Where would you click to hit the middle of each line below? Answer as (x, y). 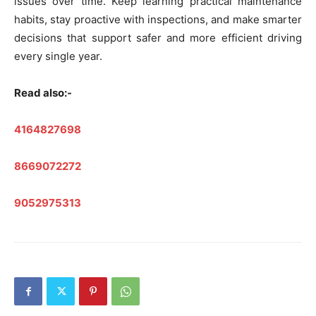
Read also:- (43, 93)
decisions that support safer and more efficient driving (158, 38)
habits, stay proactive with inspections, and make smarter (158, 19)
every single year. (58, 56)
